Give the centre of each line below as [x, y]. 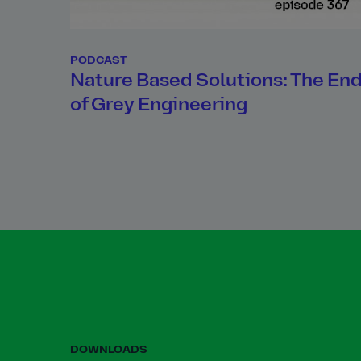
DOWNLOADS [109, 350]
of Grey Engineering [159, 106]
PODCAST [99, 61]
